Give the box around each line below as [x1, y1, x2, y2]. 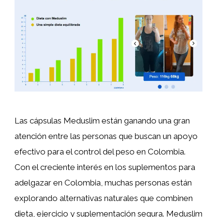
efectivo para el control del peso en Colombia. [15, 146, 186, 156]
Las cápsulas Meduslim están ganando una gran [15, 115, 190, 125]
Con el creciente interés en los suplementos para [15, 162, 195, 172]
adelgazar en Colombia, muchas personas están [15, 177, 192, 187]
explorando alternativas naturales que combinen [15, 193, 193, 203]
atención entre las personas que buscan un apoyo [15, 131, 198, 141]
